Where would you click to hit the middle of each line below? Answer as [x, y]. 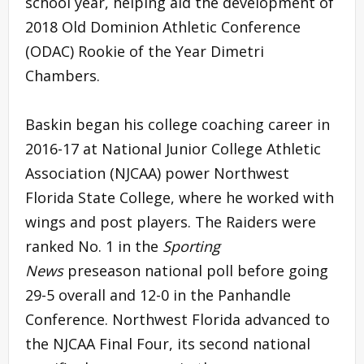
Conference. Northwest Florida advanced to [178, 319]
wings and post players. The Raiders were [171, 221]
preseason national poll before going [196, 270]
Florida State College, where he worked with [180, 197]
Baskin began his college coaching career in [178, 124]
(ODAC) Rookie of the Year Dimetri [145, 51]
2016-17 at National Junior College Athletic [173, 148]
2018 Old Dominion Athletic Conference [163, 26]
